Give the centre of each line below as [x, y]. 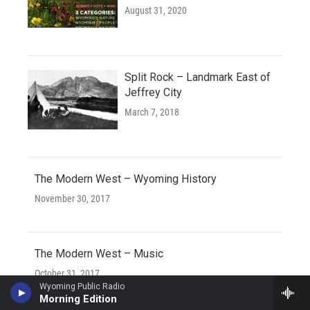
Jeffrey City [153, 93]
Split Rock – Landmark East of [198, 77]
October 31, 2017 [67, 274]
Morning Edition [78, 299]
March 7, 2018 [152, 112]
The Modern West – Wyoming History [126, 179]
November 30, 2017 [72, 199]
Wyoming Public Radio [82, 286]
